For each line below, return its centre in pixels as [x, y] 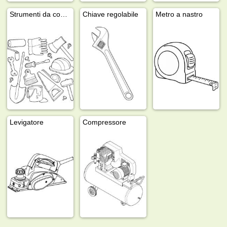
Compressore [105, 122]
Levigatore [27, 122]
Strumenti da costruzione [64, 14]
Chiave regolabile [111, 14]
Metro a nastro [179, 14]
